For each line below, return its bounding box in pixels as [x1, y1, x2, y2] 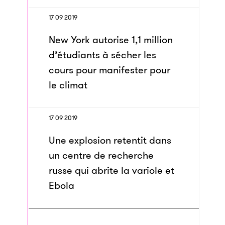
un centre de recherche [49, 148, 154, 162]
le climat [49, 78, 87, 92]
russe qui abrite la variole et [49, 163, 174, 177]
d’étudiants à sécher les [49, 48, 156, 62]
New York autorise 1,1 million [49, 33, 173, 47]
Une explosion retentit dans [49, 133, 171, 147]
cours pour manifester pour [49, 63, 170, 77]
